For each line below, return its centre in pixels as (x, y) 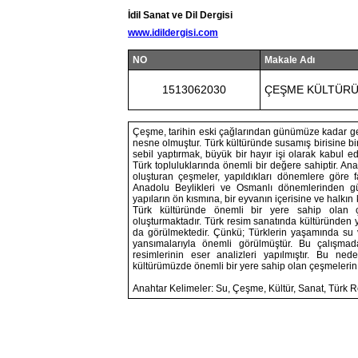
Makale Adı (290, 60)
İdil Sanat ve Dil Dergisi (180, 15)
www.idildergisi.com (173, 33)
